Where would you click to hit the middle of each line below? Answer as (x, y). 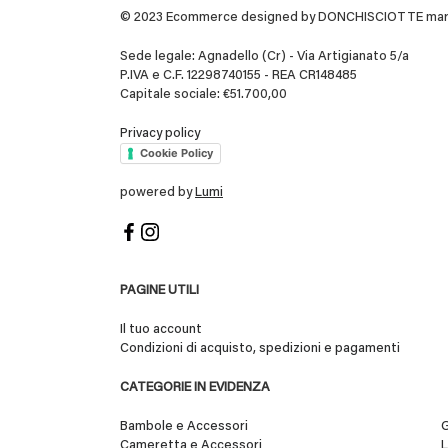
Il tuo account (161, 329)
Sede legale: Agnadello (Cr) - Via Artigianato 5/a (264, 56)
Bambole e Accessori (184, 426)
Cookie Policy (176, 153)
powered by (157, 192)
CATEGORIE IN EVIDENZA (195, 387)
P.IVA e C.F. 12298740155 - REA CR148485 (238, 75)
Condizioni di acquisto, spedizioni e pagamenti (260, 348)
